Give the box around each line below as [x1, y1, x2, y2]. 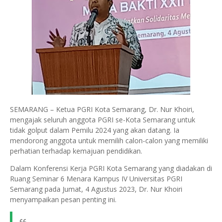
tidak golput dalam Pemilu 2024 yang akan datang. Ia [10, 125, 179, 135]
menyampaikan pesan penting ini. [10, 195, 116, 205]
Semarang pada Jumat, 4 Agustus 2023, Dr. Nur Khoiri [10, 184, 182, 194]
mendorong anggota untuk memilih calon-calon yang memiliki [10, 136, 208, 146]
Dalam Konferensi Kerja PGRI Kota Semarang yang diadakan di [10, 164, 212, 173]
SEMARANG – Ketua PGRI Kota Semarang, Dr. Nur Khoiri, [10, 105, 194, 114]
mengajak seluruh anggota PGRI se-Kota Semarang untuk [10, 115, 195, 125]
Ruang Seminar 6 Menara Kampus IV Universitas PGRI [10, 174, 182, 184]
